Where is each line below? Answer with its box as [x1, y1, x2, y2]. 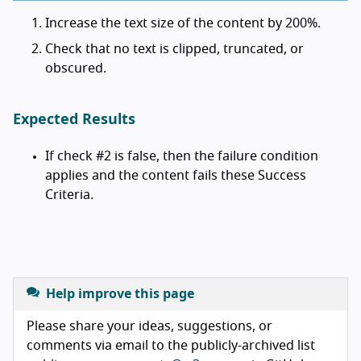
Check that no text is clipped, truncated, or [45, 42, 304, 56]
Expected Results [13, 112, 135, 127]
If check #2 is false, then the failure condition [45, 149, 318, 163]
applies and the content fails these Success [45, 168, 306, 182]
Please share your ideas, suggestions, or [27, 319, 272, 333]
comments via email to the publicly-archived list [27, 338, 315, 352]
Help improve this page [46, 287, 194, 301]
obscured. [45, 61, 106, 75]
